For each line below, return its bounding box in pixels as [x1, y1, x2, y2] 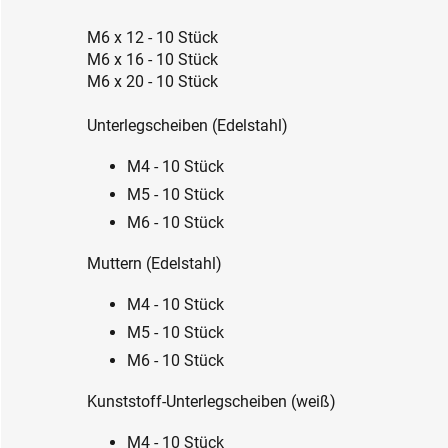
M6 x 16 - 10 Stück [87, 49, 218, 69]
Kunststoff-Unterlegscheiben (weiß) [87, 391, 336, 411]
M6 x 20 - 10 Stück [87, 71, 218, 91]
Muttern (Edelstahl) [87, 253, 222, 273]
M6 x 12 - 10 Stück [87, 27, 218, 47]
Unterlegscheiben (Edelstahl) [87, 115, 288, 135]
